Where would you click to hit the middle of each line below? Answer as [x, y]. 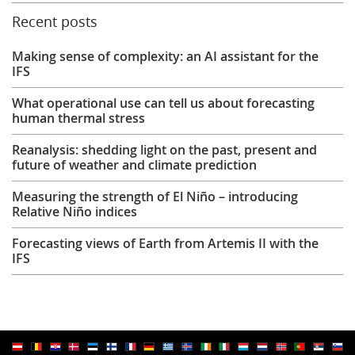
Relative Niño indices [75, 211]
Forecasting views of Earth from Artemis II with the [166, 243]
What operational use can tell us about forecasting [164, 103]
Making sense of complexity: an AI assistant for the [166, 56]
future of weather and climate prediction [135, 164]
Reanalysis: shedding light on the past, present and [165, 149]
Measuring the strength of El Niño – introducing [155, 196]
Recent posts [55, 21]
